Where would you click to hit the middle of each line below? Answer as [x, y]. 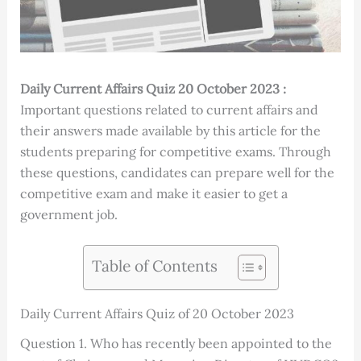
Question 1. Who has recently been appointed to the [176, 344]
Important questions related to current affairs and [169, 109]
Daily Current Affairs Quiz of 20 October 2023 [157, 314]
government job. [68, 214]
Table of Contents [154, 266]
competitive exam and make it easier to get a [154, 193]
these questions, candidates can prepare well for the [177, 172]
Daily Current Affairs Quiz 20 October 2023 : [153, 88]
